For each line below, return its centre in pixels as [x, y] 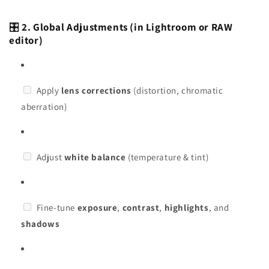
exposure [97, 207]
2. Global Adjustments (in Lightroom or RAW [127, 27]
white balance [95, 157]
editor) [26, 40]
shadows [41, 223]
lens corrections [96, 90]
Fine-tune [56, 207]
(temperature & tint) [167, 157]
